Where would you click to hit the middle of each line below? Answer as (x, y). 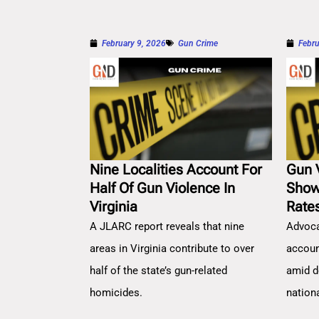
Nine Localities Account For (176, 169)
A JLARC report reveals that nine (167, 226)
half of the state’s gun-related (158, 270)
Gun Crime (198, 43)
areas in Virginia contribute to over (172, 248)
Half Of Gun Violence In (162, 188)
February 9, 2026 (134, 43)
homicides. (116, 292)
